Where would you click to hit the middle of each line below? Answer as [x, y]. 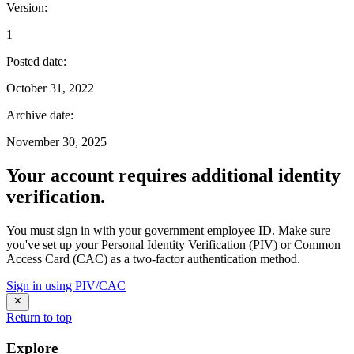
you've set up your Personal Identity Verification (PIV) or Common [173, 244]
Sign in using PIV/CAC [66, 285]
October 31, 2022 [50, 88]
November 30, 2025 [56, 141]
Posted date [35, 61]
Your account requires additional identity [173, 175]
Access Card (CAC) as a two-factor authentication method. [153, 258]
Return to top [39, 317]
